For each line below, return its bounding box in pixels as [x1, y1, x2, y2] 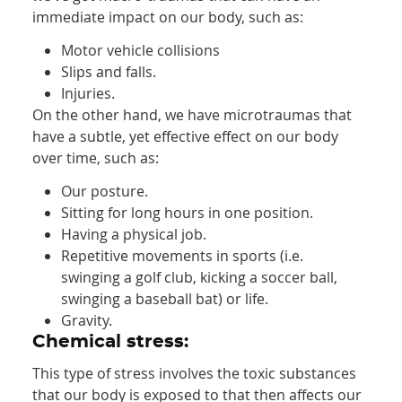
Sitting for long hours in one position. [61, 203, 314, 223]
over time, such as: [32, 148, 160, 169]
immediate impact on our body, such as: [32, 7, 304, 28]
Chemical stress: [32, 333, 189, 352]
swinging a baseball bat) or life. [61, 289, 269, 310]
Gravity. [61, 310, 113, 331]
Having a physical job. [61, 224, 207, 245]
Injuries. [61, 83, 116, 104]
